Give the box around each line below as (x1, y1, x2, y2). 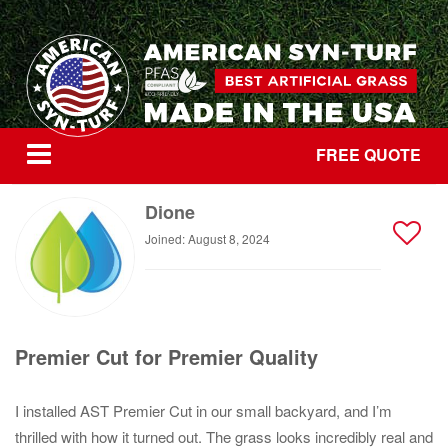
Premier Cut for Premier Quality (15, 342, 318, 371)
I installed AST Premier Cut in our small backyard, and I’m (15, 400, 392, 421)
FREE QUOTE (316, 143, 421, 166)
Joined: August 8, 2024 (145, 230, 270, 247)
